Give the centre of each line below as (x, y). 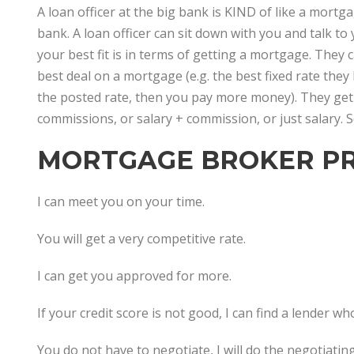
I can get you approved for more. (134, 276)
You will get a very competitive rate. (141, 239)
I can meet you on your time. (121, 202)
